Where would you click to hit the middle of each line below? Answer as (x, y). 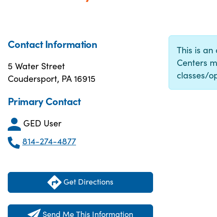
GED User (42, 123)
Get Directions (87, 181)
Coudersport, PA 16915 (52, 78)
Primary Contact (44, 101)
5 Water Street (36, 66)
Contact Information (53, 44)
